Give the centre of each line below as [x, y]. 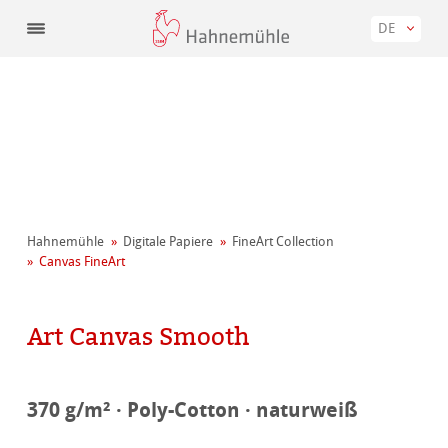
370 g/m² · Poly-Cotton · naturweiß [193, 410]
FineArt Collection [283, 242]
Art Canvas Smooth [139, 336]
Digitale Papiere [168, 242]
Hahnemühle [66, 242]
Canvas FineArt [82, 262]
